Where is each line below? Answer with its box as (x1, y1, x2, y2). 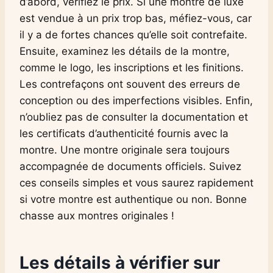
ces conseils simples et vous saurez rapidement (19, 176, 253, 189)
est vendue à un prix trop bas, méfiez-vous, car (19, 12, 252, 24)
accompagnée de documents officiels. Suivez (19, 160, 241, 172)
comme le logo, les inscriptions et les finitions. (19, 61, 244, 74)
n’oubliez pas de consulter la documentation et (19, 110, 248, 123)
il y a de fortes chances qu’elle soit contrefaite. (19, 28, 247, 41)
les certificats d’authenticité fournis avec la (19, 127, 229, 140)
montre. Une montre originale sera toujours (19, 143, 230, 156)
